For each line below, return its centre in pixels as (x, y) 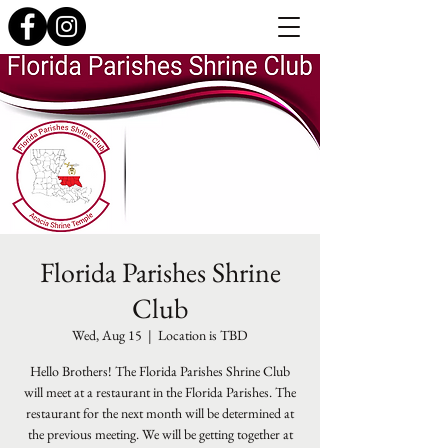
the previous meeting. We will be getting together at (160, 434)
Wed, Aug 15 (107, 335)
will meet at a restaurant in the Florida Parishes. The (160, 392)
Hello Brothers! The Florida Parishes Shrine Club (160, 371)
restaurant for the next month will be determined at (160, 413)
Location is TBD (203, 335)
